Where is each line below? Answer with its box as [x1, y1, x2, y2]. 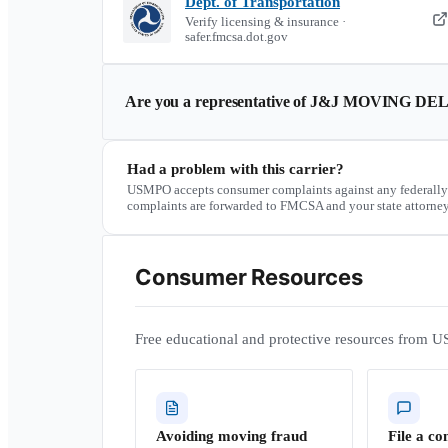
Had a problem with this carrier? [127, 161, 344, 177]
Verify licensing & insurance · [185, 15, 346, 29]
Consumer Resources [135, 264, 363, 290]
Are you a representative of [125, 93, 311, 110]
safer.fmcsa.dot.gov [185, 30, 288, 44]
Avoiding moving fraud [156, 428, 307, 444]
